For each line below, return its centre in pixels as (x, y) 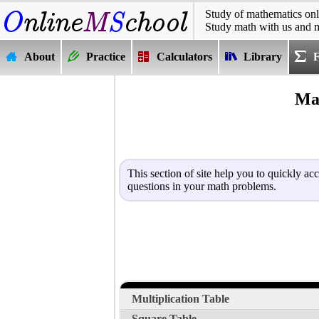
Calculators (184, 57)
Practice (106, 57)
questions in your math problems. (202, 186)
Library (263, 57)
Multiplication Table (181, 298)
